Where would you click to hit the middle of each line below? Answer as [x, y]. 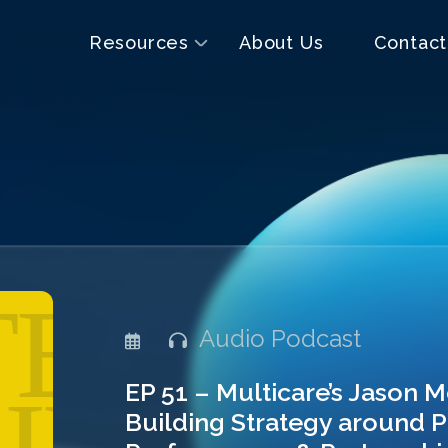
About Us [281, 42]
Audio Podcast [274, 338]
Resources [139, 42]
